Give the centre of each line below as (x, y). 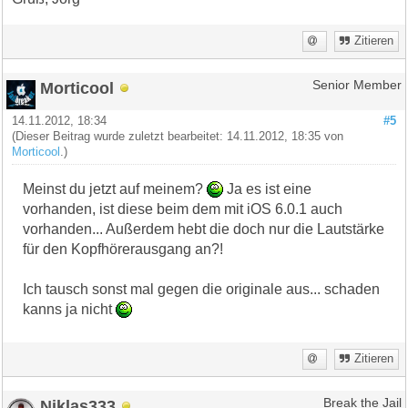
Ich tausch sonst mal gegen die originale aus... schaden (202, 289)
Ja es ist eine (268, 189)
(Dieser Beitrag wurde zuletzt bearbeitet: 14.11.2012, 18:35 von (178, 136)
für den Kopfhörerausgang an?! (123, 249)
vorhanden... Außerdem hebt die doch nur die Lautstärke (204, 229)
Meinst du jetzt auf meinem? (115, 189)
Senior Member (357, 85)
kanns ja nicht (70, 309)
